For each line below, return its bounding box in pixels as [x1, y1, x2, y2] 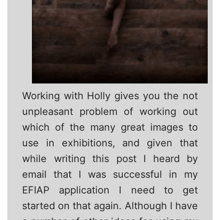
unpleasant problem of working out [22, 105, 198, 117]
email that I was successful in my [22, 168, 198, 180]
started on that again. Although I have [22, 199, 198, 212]
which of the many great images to [22, 121, 198, 133]
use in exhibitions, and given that [22, 137, 198, 149]
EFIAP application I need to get [22, 184, 198, 196]
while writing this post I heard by [22, 152, 198, 165]
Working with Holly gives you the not [22, 89, 198, 102]
